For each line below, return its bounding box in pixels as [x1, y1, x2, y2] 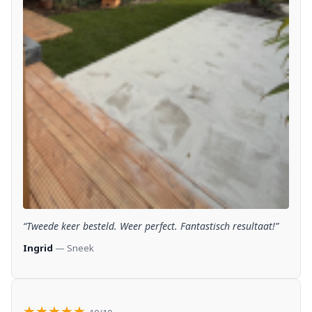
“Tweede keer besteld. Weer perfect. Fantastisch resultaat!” [23, 219, 279, 233]
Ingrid [23, 241, 53, 254]
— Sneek [53, 241, 94, 254]
